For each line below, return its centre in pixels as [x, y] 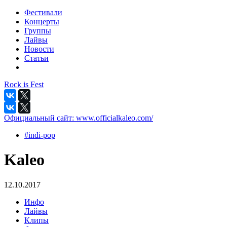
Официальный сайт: [40, 118]
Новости [39, 49]
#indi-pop [40, 135]
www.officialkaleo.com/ [115, 118]
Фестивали [43, 12]
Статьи [36, 58]
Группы [38, 31]
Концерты [42, 22]
